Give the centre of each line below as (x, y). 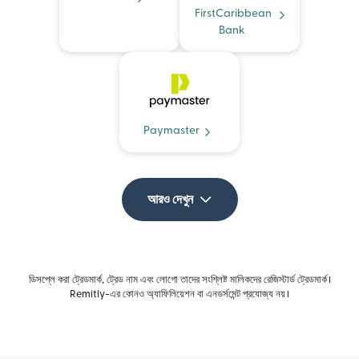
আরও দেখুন (170, 200)
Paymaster (171, 131)
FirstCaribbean (233, 14)
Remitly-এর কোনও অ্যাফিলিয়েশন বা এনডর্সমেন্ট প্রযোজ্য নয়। (179, 294)
